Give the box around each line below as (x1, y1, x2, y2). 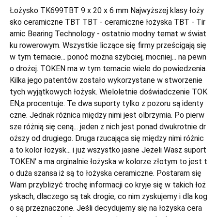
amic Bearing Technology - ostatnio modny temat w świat (10, 29, 206, 38)
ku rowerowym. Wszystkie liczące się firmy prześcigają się (10, 41, 206, 50)
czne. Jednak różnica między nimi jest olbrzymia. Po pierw (10, 110, 204, 120)
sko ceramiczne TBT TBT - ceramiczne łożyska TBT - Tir (10, 17, 205, 27)
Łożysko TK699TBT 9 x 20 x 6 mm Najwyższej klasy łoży (10, 6, 204, 15)
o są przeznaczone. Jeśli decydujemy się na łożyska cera (10, 203, 202, 213)
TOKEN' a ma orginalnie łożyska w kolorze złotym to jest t (10, 157, 207, 166)
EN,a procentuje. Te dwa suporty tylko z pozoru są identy (10, 99, 203, 108)
